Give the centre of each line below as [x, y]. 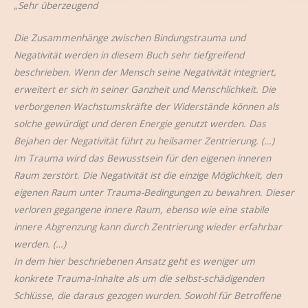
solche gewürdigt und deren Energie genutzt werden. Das [140, 123]
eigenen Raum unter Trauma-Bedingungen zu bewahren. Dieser [154, 192]
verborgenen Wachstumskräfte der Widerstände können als [146, 106]
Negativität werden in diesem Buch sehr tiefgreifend [129, 54]
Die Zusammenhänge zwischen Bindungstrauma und [130, 37]
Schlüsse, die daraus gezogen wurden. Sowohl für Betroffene [147, 295]
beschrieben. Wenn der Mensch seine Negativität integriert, [145, 71]
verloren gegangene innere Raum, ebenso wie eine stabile [141, 209]
